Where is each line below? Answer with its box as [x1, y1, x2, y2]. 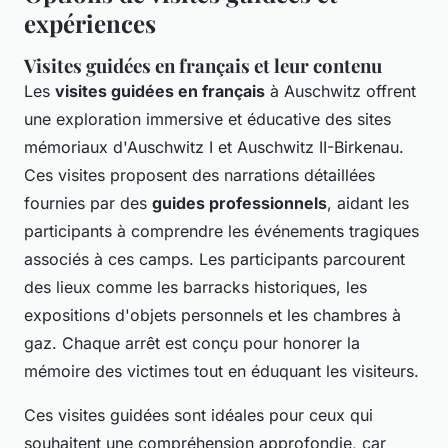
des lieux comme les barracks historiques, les [24, 276, 367, 297]
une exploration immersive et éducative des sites [24, 108, 391, 129]
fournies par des [24, 192, 152, 213]
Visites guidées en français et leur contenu [24, 52, 382, 78]
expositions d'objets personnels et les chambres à [24, 304, 401, 325]
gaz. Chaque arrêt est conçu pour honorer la [24, 332, 360, 353]
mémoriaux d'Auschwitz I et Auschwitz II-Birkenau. [24, 136, 404, 157]
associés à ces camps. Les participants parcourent [24, 248, 405, 269]
